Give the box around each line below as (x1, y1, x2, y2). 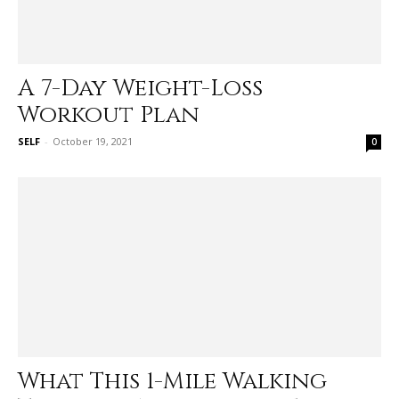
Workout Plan (18, 100, 199, 132)
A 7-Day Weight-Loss (18, 73, 263, 105)
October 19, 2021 (53, 134, 133, 149)
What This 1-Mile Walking (18, 365, 327, 397)
